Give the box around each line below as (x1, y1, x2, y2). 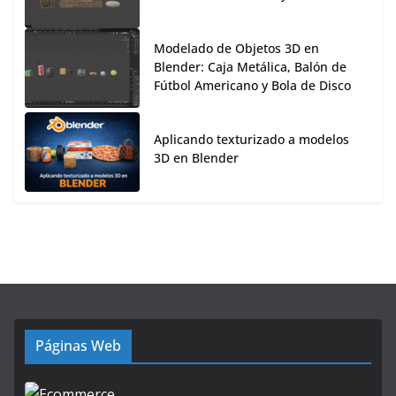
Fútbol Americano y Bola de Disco (154, 77, 351, 95)
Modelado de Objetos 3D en (154, 40, 319, 57)
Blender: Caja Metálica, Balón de (154, 58, 346, 76)
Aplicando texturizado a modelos (154, 131, 349, 148)
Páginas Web (35, 336, 121, 356)
